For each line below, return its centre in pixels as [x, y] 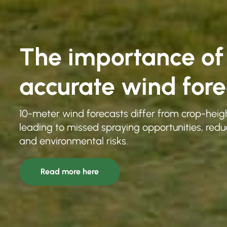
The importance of [122, 56]
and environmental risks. [74, 141]
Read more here [70, 171]
